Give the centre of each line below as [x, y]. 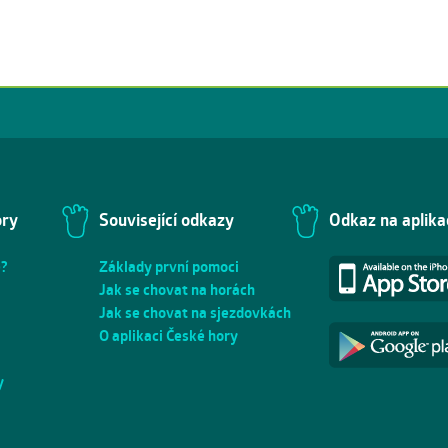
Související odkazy [166, 220]
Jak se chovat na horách [177, 290]
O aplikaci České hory [168, 336]
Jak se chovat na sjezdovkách [195, 313]
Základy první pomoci [169, 267]
